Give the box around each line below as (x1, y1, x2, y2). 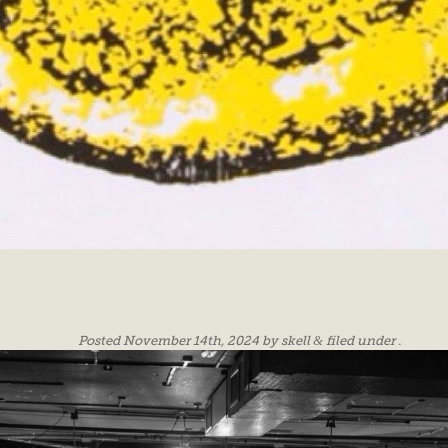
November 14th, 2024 (122, 333, 259, 349)
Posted (77, 333, 123, 349)
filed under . (322, 333, 401, 349)
